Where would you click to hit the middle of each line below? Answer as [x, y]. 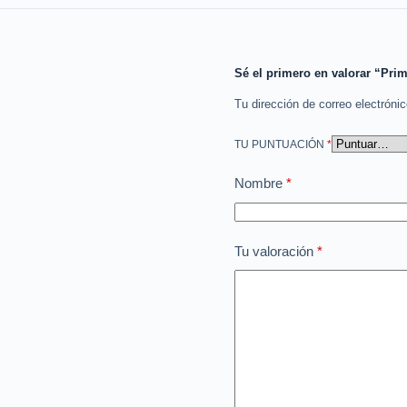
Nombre [258, 184]
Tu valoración [275, 252]
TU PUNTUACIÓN [280, 144]
